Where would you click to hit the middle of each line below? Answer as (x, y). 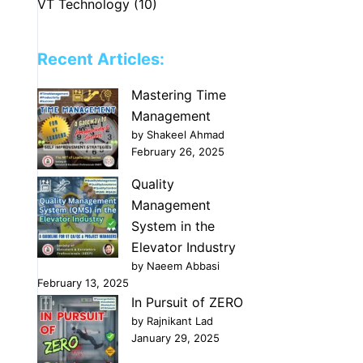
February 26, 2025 (178, 152)
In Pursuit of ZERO (188, 302)
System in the (173, 226)
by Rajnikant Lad (173, 320)
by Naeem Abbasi (176, 265)
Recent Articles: (101, 59)
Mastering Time (179, 95)
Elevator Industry (184, 247)
